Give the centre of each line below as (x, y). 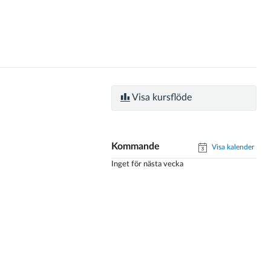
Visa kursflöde (161, 97)
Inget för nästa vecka (147, 164)
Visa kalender (232, 147)
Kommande (135, 146)
